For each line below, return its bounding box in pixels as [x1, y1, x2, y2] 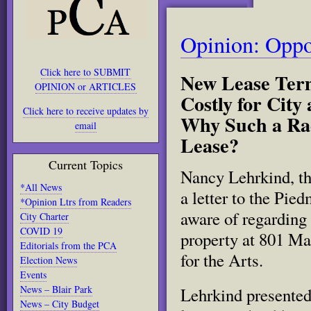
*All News [20, 180, 62, 194]
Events [20, 268, 47, 281]
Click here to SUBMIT [40, 65, 131, 78]
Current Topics [49, 156, 123, 173]
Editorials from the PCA [20, 239, 117, 252]
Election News [20, 253, 77, 267]
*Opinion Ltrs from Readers [20, 195, 131, 208]
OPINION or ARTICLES [35, 80, 137, 93]
